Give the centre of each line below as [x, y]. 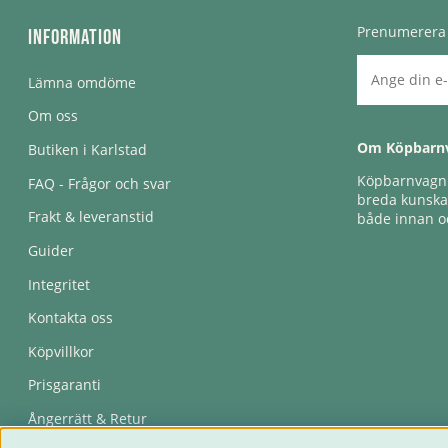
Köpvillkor [61, 351]
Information [75, 38]
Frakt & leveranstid [91, 217]
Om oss [53, 116]
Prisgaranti [64, 385]
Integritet [59, 284]
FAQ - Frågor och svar [99, 183]
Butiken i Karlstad [87, 149]
